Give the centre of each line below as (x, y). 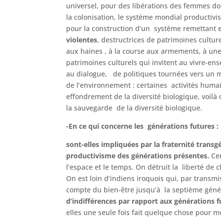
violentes (82, 39)
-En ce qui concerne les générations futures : (143, 126)
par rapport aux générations (167, 201)
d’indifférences (92, 201)
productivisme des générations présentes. (139, 155)
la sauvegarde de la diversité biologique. (134, 108)
